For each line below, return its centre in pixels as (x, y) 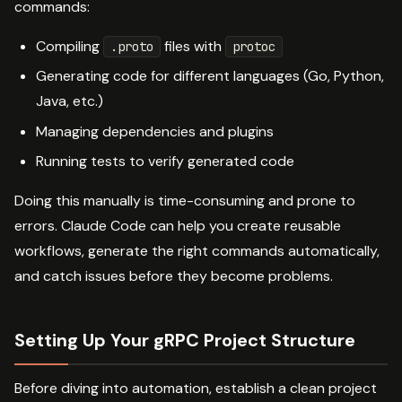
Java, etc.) (70, 101)
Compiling (70, 46)
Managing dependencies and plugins (155, 131)
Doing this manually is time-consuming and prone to (185, 201)
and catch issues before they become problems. (174, 276)
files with (193, 46)
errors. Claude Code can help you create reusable (178, 226)
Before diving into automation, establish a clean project (196, 389)
